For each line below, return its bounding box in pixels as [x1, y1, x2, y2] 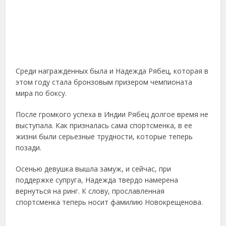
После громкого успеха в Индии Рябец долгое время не [16, 109, 209, 120]
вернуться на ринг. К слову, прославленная [16, 186, 165, 196]
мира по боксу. [16, 88, 67, 98]
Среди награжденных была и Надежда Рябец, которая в [16, 66, 209, 76]
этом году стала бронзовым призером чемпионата [16, 77, 193, 87]
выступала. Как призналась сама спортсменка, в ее [16, 121, 193, 131]
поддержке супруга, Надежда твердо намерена [16, 175, 179, 185]
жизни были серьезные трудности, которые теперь [16, 132, 193, 142]
